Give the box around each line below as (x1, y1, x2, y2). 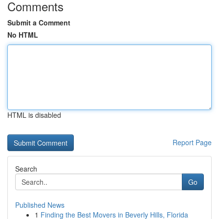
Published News (15, 200, 65, 210)
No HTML (7, 30, 38, 40)
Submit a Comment (7, 18, 70, 27)
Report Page (173, 137, 212, 147)
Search (15, 164, 37, 174)
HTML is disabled (7, 110, 61, 120)
